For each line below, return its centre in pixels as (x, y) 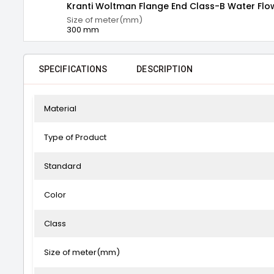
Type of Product (75, 137)
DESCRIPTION (165, 69)
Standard (63, 166)
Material (60, 109)
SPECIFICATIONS (73, 69)
